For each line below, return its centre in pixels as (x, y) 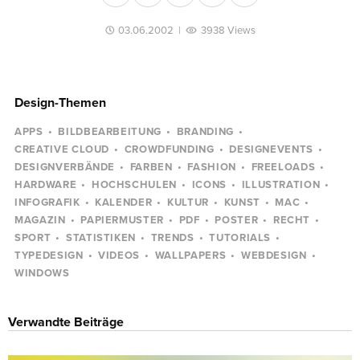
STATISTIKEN (101, 238)
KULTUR (188, 202)
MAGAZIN (40, 220)
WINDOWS (42, 273)
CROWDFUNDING (169, 149)
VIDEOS (119, 256)
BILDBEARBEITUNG (110, 132)
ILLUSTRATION (281, 185)
